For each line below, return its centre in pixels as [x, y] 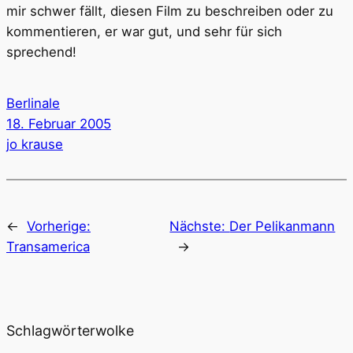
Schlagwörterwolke [70, 330]
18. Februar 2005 [59, 124]
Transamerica [48, 246]
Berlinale [33, 104]
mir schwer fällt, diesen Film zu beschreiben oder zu [170, 11]
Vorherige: [59, 226]
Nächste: [200, 226]
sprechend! [41, 52]
